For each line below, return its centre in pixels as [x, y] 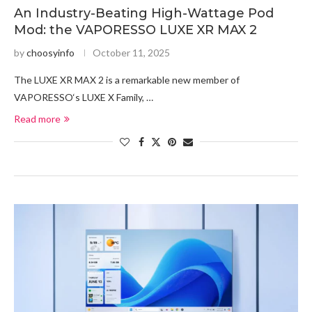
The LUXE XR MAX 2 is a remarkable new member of [127, 80]
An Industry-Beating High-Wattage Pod [144, 13]
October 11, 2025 [131, 53]
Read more [37, 119]
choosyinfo [50, 53]
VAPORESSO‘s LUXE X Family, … [84, 97]
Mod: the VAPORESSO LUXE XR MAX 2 [135, 30]
